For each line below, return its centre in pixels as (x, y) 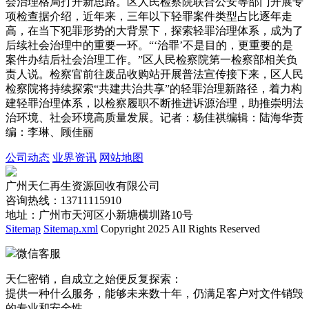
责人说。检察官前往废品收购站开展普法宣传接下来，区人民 (154, 74)
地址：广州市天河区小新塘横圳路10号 (99, 215)
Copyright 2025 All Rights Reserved (179, 228)
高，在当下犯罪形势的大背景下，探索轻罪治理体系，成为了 (154, 30)
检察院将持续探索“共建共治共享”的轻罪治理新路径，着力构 (154, 88)
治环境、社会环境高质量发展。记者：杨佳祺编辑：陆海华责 (154, 117)
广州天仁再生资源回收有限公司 (83, 186)
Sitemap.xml (71, 228)
